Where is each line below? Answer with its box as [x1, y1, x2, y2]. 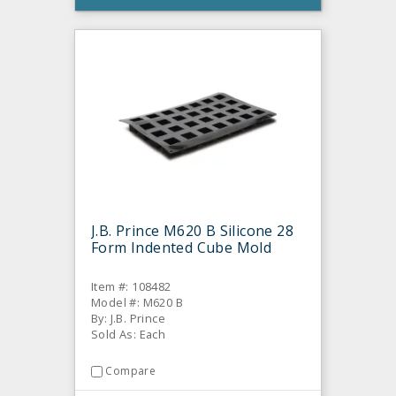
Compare [105, 363, 156, 379]
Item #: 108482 [91, 278, 171, 295]
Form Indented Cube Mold [91, 238, 272, 258]
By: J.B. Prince [91, 310, 165, 327]
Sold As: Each [91, 326, 166, 343]
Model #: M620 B [91, 294, 183, 311]
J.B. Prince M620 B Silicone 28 [91, 221, 293, 241]
